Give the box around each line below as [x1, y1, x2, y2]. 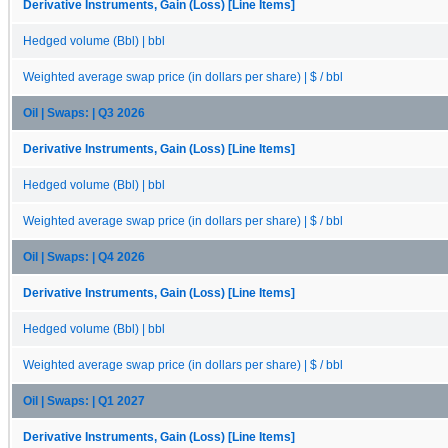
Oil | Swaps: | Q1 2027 [23, 394, 145, 407]
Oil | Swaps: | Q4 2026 [23, 250, 145, 263]
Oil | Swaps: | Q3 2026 [23, 106, 145, 119]
